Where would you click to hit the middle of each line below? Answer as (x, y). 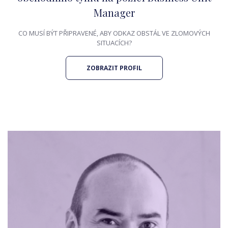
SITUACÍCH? (114, 43)
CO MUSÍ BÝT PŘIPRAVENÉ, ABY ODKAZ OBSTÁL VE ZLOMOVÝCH (114, 33)
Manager (114, 12)
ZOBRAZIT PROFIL (114, 68)
